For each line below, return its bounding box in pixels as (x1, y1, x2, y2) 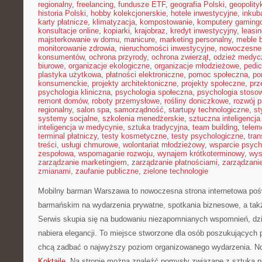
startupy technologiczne (168, 105, 249, 114)
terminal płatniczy (38, 132, 97, 140)
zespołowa (38, 149, 74, 158)
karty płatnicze (38, 18, 88, 26)
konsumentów (38, 53, 84, 61)
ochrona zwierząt (151, 53, 209, 61)
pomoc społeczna (188, 70, 248, 79)
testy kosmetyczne (102, 132, 167, 140)
